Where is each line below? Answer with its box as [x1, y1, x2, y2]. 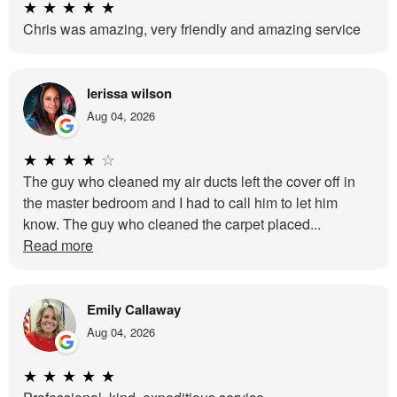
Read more [23, 235, 93, 256]
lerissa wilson [87, 83, 172, 104]
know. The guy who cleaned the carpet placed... [23, 214, 321, 235]
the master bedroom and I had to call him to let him [23, 192, 338, 214]
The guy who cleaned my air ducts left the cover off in [23, 171, 355, 192]
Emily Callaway [87, 300, 181, 320]
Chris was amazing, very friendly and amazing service [23, 19, 361, 40]
